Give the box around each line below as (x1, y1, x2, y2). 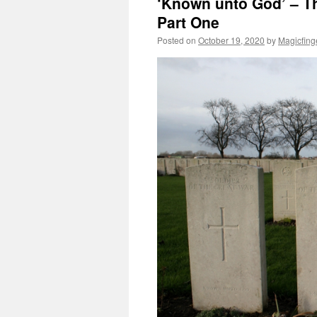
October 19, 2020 (198, 34, 265, 46)
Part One (157, 11, 219, 33)
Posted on (157, 34, 196, 46)
